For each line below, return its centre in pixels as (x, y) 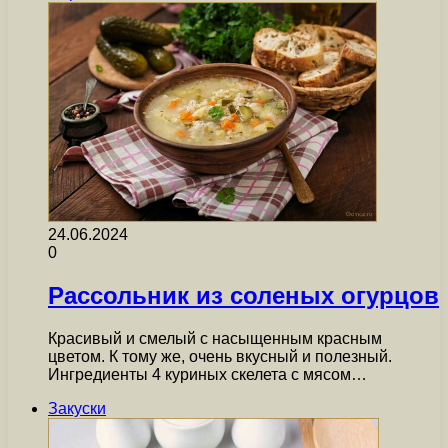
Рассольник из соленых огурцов (243, 295)
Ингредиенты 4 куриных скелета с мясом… (207, 374)
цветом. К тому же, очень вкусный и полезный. (220, 356)
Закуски (77, 408)
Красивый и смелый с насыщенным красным (215, 338)
